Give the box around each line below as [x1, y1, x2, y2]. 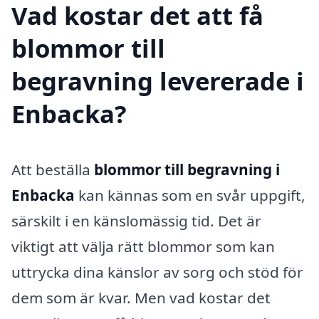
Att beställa [11, 159, 94, 180]
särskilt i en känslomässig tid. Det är [11, 211, 261, 231]
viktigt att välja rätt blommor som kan [11, 236, 275, 257]
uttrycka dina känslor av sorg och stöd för [11, 262, 303, 283]
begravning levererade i [11, 64, 304, 98]
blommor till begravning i [94, 159, 280, 180]
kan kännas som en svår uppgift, [75, 185, 305, 206]
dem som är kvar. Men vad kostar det [11, 288, 271, 308]
